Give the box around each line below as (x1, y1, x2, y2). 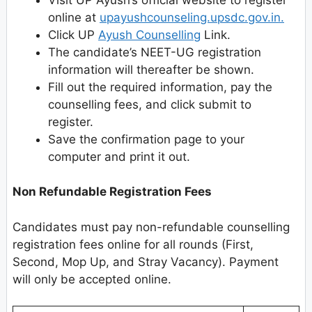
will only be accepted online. (13, 272, 171, 286)
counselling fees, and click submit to (48, 97, 251, 111)
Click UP (48, 27, 98, 42)
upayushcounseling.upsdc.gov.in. (100, 10, 284, 24)
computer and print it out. (48, 149, 190, 164)
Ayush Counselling (98, 27, 201, 42)
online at (48, 10, 100, 24)
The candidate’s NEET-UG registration (48, 45, 261, 59)
